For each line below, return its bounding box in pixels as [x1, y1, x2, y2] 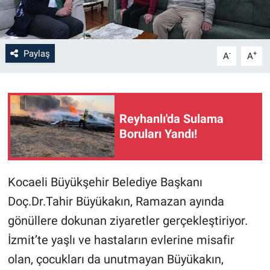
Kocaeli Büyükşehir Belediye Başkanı [7, 174, 202, 189]
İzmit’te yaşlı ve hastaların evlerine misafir [7, 232, 234, 247]
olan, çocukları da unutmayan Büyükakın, [7, 251, 224, 266]
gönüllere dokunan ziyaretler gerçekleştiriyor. [7, 213, 248, 228]
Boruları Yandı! [119, 126, 197, 141]
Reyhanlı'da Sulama [119, 111, 224, 126]
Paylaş [23, 48, 50, 59]
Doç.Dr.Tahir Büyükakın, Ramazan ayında [7, 193, 224, 209]
